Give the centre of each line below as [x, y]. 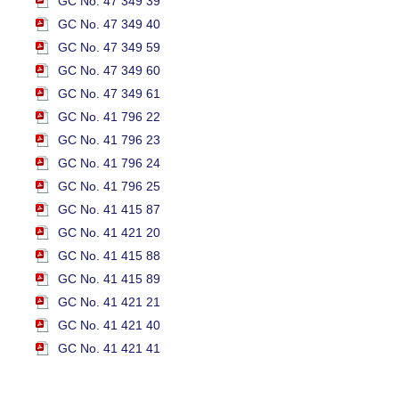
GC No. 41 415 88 [109, 256]
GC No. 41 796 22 [109, 117]
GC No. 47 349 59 [109, 48]
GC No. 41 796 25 [109, 187]
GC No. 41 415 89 [109, 279]
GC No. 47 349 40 [109, 24]
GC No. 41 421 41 [109, 349]
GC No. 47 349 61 [109, 94]
